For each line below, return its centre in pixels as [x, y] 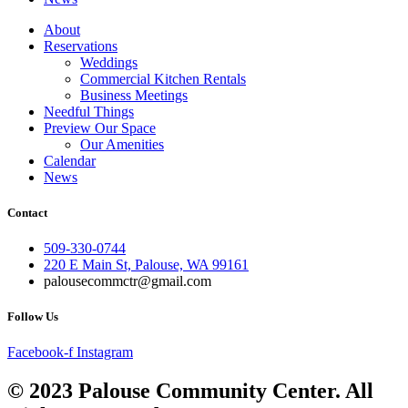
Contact [27, 212]
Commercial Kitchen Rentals [163, 78]
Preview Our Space [100, 127]
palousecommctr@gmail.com [127, 281]
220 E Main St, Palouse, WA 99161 [146, 265]
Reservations [81, 46]
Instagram [105, 352]
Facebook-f [40, 352]
